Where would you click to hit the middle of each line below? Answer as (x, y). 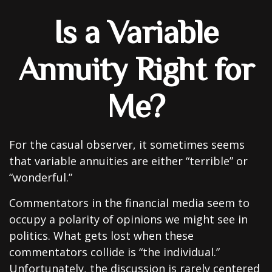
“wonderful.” (41, 177)
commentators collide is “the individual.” (114, 252)
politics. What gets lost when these (101, 236)
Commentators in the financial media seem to (129, 203)
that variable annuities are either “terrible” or (128, 161)
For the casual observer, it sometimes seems (127, 144)
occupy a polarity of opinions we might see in (128, 219)
